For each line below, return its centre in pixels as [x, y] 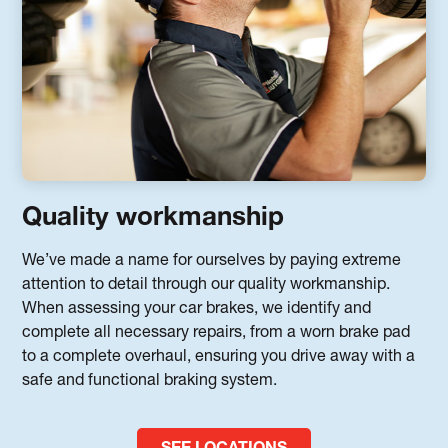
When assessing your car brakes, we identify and [197, 310]
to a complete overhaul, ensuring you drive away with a [219, 358]
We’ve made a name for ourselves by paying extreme [212, 262]
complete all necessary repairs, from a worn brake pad [216, 334]
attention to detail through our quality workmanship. [206, 286]
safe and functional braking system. [150, 382]
